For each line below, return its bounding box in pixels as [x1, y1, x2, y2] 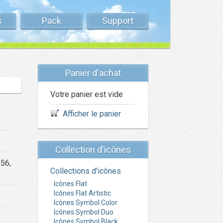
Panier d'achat [65, 68, 121, 78]
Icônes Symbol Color [54, 199, 117, 207]
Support [102, 15, 133, 26]
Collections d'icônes [50, 166, 121, 176]
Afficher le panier [63, 109, 121, 118]
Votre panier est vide [50, 90, 123, 99]
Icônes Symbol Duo [54, 208, 113, 216]
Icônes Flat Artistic [54, 189, 111, 197]
